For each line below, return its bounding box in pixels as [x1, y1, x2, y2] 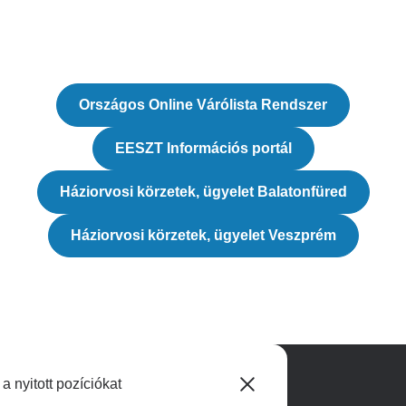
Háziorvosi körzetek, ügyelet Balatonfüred [59, 184, 347, 199]
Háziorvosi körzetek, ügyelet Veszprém [70, 227, 336, 243]
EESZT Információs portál [114, 140, 292, 156]
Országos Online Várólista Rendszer [79, 97, 327, 112]
